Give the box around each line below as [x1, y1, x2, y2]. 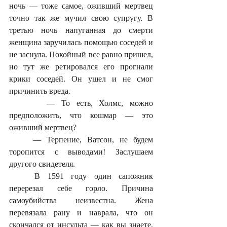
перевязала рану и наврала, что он [9, 208, 153, 217]
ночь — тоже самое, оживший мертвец [9, 1, 153, 10]
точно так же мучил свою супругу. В [9, 13, 153, 22]
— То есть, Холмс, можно [9, 98, 34, 107]
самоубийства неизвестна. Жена [9, 196, 153, 205]
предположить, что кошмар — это [9, 110, 153, 120]
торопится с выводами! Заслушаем [9, 147, 153, 156]
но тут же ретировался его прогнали [9, 62, 153, 71]
